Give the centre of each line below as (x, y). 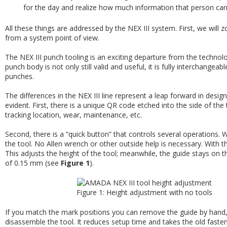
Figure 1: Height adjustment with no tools (144, 192)
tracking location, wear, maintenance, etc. (73, 115)
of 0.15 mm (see (33, 163)
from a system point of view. (52, 38)
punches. (20, 76)
